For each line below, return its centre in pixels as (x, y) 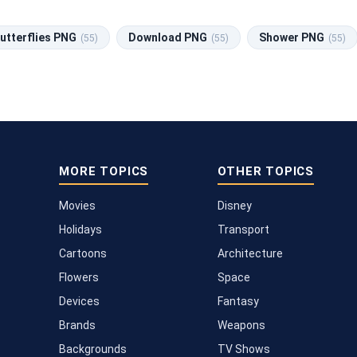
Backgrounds (93, 349)
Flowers (79, 277)
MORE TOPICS (104, 171)
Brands (78, 325)
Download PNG (169, 37)
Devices (80, 301)
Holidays (81, 229)
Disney (235, 205)
